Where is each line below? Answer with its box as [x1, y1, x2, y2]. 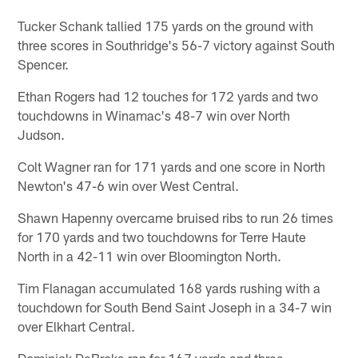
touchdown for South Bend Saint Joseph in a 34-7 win [18, 298, 332, 315]
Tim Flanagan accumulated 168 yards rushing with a [18, 279, 321, 296]
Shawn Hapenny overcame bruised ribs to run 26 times [18, 209, 334, 225]
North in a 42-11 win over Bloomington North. [18, 247, 282, 264]
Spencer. [18, 55, 70, 72]
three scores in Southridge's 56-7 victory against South [18, 36, 336, 53]
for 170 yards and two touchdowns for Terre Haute [18, 228, 307, 245]
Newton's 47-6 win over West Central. [18, 177, 240, 193]
